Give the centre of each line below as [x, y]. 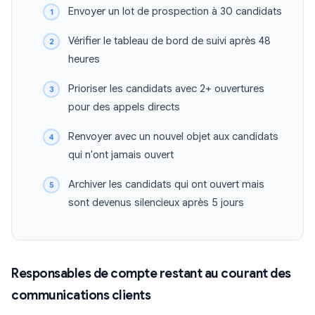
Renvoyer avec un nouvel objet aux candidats [173, 137]
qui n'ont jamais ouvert [121, 155]
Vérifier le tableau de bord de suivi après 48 [169, 41]
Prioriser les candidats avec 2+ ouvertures [166, 89]
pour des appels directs [124, 107]
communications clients [81, 296]
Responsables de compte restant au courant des [151, 274]
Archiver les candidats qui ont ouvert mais [166, 185]
